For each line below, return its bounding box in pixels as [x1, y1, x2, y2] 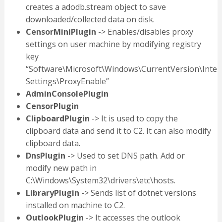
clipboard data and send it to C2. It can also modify [25, 125, 211, 137]
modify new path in [25, 163, 97, 174]
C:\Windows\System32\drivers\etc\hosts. [25, 175, 175, 186]
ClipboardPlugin [25, 113, 90, 124]
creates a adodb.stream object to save [25, 1, 166, 13]
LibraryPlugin [25, 187, 79, 199]
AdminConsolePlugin [25, 88, 109, 100]
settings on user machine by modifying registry [25, 39, 201, 50]
